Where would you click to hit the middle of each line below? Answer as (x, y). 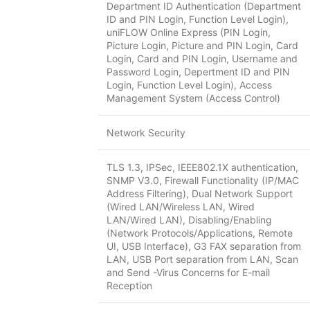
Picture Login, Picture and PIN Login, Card (202, 45)
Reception (129, 285)
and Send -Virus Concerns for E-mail (188, 272)
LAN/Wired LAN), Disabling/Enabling (189, 220)
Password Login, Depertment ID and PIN (198, 72)
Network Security (146, 133)
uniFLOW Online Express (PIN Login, (189, 32)
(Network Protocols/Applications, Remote (200, 233)
